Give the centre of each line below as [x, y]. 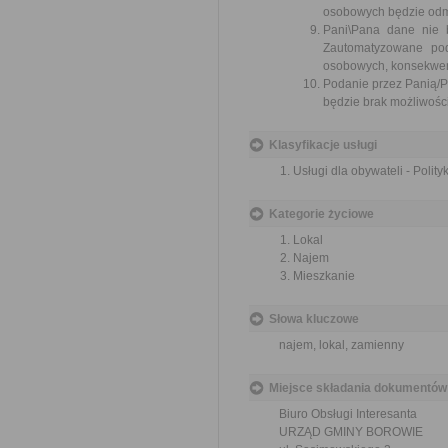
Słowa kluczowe [314, 319]
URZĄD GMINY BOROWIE [351, 432]
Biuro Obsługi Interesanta [348, 414]
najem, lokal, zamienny [341, 345]
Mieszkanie [324, 276]
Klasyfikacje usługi [323, 145]
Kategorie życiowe [321, 214]
